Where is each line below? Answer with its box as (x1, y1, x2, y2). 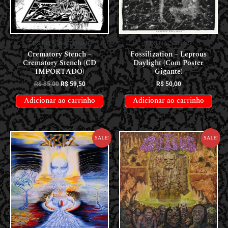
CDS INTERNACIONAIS (28, 39, 91, 47)
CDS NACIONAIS (146, 39, 191, 47)
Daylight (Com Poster (133, 58, 204, 68)
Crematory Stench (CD (23, 58, 96, 68)
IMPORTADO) (35, 66, 84, 77)
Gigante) (154, 66, 183, 77)
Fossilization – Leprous (130, 49, 207, 60)
